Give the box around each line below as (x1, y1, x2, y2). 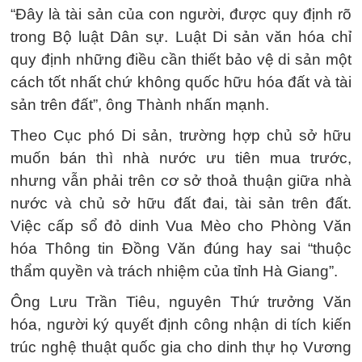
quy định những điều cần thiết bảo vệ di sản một (11, 50, 351, 68)
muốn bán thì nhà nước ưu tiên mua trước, (11, 149, 351, 166)
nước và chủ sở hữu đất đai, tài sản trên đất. (11, 194, 351, 212)
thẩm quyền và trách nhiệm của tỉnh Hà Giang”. (11, 262, 338, 280)
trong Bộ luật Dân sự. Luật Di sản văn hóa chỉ (11, 27, 351, 45)
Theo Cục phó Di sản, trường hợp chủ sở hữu (11, 126, 351, 144)
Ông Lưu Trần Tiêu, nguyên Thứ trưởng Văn (11, 293, 351, 310)
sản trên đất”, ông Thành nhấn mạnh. (11, 95, 269, 113)
